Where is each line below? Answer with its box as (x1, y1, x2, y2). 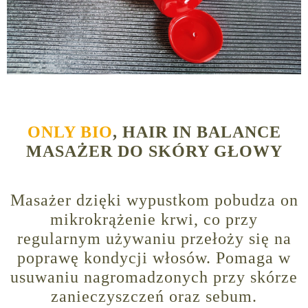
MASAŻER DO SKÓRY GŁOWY (25, 142, 283, 161)
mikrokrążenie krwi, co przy (50, 210, 258, 229)
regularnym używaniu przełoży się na (16, 230, 291, 248)
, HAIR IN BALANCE (112, 123, 281, 142)
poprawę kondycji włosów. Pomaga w (17, 249, 291, 267)
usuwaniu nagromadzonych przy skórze (10, 268, 298, 287)
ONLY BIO (27, 123, 113, 142)
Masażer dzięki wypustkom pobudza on (10, 191, 298, 210)
